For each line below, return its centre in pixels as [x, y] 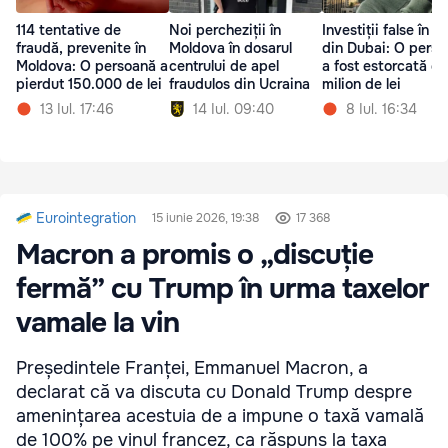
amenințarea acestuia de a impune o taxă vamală [220, 416]
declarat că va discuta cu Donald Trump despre [214, 392]
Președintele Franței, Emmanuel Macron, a [192, 368]
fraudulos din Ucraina [239, 84]
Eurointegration [86, 218]
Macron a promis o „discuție [194, 255]
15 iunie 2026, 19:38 [205, 218]
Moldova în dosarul [230, 48]
